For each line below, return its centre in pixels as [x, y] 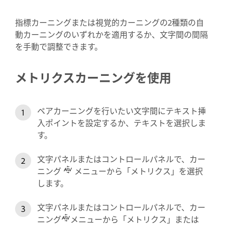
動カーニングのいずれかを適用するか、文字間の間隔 [111, 34]
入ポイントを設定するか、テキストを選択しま [122, 122]
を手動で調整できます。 [59, 46]
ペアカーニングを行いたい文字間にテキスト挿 [122, 110]
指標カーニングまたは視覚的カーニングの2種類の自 [109, 22]
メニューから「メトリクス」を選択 [138, 171]
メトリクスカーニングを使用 [93, 77]
